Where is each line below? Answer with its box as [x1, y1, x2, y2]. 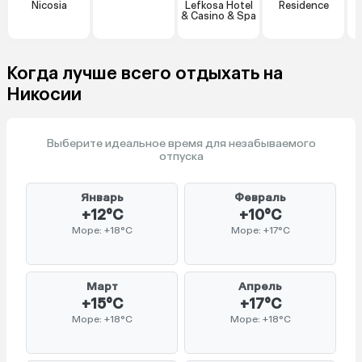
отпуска [158, 149, 204, 164]
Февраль [234, 191, 286, 205]
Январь [80, 191, 124, 205]
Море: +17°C [230, 225, 290, 237]
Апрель [238, 280, 282, 294]
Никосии [6, 83, 82, 106]
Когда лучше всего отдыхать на [6, 62, 283, 85]
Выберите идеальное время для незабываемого [46, 137, 316, 151]
